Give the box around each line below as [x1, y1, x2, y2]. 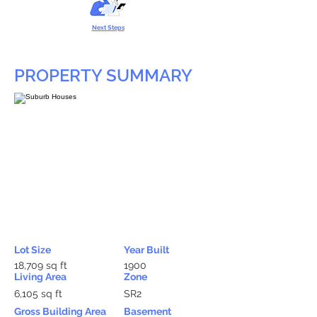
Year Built [124, 244, 169, 255]
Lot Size [14, 244, 51, 255]
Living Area [14, 271, 67, 282]
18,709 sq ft [14, 260, 67, 271]
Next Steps [91, 24, 125, 31]
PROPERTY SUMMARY [14, 65, 192, 86]
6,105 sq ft [14, 288, 62, 299]
